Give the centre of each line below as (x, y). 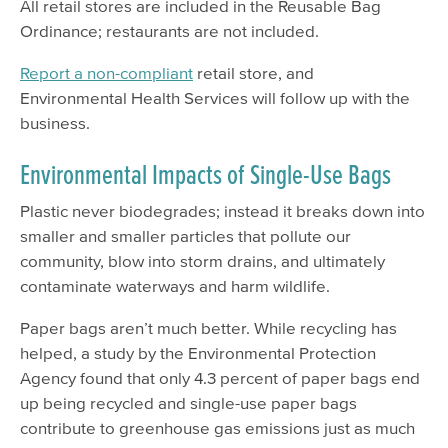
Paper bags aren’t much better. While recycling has (208, 328)
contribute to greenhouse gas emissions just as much (217, 428)
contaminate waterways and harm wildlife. (175, 286)
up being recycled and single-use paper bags (188, 403)
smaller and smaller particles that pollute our (185, 236)
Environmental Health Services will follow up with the (215, 97)
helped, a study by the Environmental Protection (198, 353)
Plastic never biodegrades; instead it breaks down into (222, 211)
